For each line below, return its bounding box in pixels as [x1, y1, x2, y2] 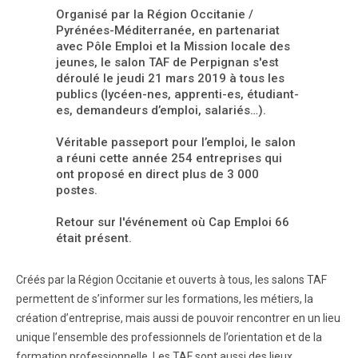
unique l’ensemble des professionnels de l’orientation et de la [16, 330, 322, 344]
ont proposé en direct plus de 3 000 [56, 166, 259, 181]
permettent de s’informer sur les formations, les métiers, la [16, 292, 313, 305]
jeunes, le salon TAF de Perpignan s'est [56, 54, 279, 70]
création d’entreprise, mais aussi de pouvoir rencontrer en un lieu [16, 311, 340, 324]
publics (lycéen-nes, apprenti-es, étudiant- [56, 86, 299, 101]
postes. [56, 182, 97, 197]
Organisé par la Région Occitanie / [56, 6, 253, 22]
